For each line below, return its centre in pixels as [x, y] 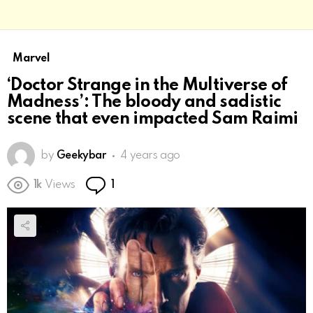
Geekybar [81, 156]
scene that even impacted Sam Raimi [153, 119]
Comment [141, 181]
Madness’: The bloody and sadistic [144, 103]
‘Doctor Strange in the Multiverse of [147, 86]
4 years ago [150, 156]
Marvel [31, 59]
